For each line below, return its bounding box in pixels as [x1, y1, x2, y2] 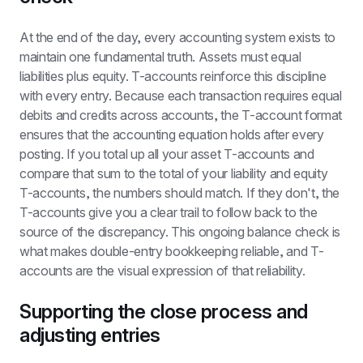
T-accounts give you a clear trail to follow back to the [19, 204, 318, 220]
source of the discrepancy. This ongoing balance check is [19, 224, 341, 240]
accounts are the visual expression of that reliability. [19, 263, 305, 279]
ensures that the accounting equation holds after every [19, 126, 324, 143]
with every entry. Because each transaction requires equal [19, 88, 342, 104]
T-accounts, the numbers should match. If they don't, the [19, 185, 340, 201]
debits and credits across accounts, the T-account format [19, 107, 343, 123]
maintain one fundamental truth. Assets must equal [19, 49, 301, 65]
